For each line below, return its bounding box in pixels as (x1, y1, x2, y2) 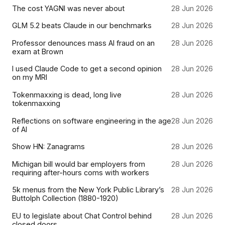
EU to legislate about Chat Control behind (12, 211, 152, 220)
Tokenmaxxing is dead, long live (12, 90, 122, 99)
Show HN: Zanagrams (12, 142, 85, 151)
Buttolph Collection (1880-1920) (12, 194, 119, 203)
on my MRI (12, 73, 47, 82)
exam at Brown (12, 47, 63, 56)
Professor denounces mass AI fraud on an (12, 38, 155, 47)
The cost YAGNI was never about (12, 4, 125, 13)
